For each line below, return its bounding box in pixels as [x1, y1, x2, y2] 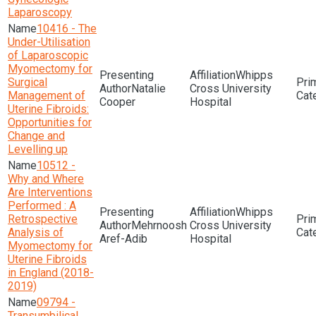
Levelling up [8, 142, 68, 156]
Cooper [99, 95, 135, 109]
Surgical [8, 75, 47, 89]
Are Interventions [8, 186, 92, 199]
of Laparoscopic [8, 49, 88, 62]
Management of [8, 89, 85, 102]
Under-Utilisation [8, 35, 90, 49]
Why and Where [8, 172, 84, 186]
